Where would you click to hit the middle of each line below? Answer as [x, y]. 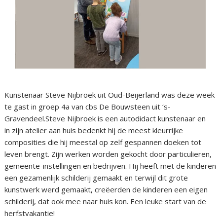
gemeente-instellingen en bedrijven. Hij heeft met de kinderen [110, 166]
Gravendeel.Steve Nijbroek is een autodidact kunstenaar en [105, 118]
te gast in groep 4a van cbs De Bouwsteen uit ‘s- [88, 106]
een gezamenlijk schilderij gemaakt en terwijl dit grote [96, 177]
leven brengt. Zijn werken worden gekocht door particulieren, [108, 154]
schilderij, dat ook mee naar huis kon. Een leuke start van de [106, 201]
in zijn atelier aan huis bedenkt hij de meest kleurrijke [94, 130]
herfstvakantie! [30, 213]
